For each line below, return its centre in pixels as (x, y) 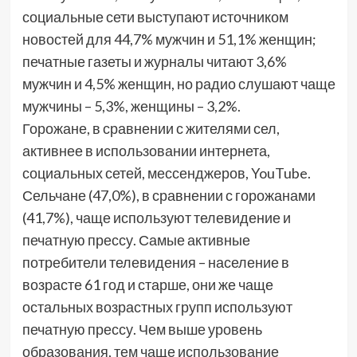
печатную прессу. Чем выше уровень (142, 330)
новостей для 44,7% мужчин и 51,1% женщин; (169, 39)
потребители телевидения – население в (155, 263)
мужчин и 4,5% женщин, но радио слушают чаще (178, 84)
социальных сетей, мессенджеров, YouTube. (166, 173)
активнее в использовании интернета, (146, 151)
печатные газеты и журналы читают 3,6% (154, 62)
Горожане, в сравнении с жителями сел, (151, 129)
